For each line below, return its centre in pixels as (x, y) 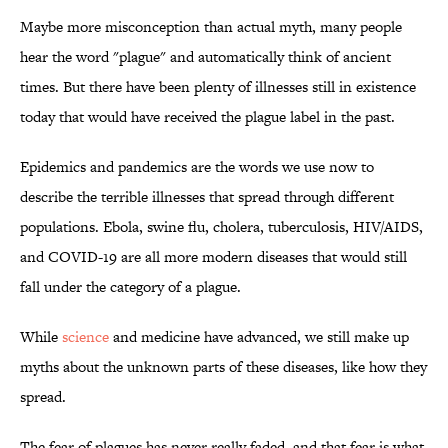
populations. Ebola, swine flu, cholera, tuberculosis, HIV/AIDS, (221, 227)
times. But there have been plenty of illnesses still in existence (218, 87)
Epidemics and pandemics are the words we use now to (197, 167)
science (85, 337)
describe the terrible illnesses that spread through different (207, 197)
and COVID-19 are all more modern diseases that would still (213, 257)
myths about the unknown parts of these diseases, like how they (223, 367)
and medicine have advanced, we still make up (259, 337)
